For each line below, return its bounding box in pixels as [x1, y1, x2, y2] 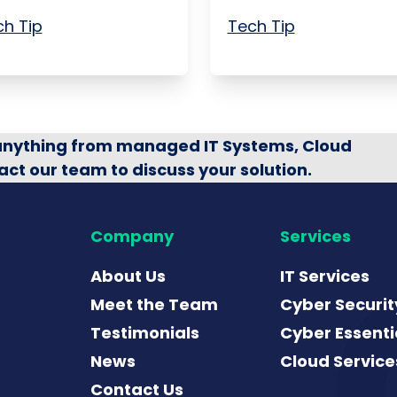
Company [90, 224, 174, 247]
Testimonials [90, 321, 199, 344]
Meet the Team [90, 292, 218, 315]
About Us [90, 264, 166, 287]
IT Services [280, 264, 370, 287]
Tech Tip [227, 14, 295, 37]
